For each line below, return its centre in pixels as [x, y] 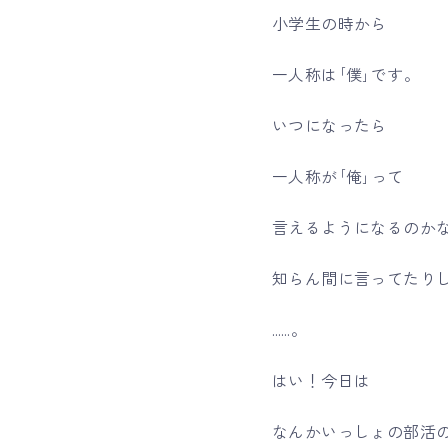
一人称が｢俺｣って [338, 178]
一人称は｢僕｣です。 [346, 76]
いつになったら [329, 127]
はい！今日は [321, 382]
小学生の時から [329, 25]
